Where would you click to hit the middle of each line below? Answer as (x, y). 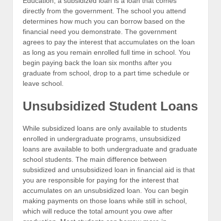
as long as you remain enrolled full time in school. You (107, 52)
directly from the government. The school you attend (104, 11)
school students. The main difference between (95, 160)
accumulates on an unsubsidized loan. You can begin (106, 191)
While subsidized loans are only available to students (105, 129)
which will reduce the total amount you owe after (98, 211)
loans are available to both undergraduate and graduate (110, 149)
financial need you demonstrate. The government (100, 31)
